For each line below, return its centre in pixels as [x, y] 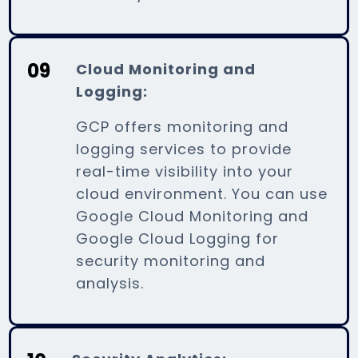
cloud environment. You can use [202, 193]
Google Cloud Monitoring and [193, 216]
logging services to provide [184, 149]
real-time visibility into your [185, 171]
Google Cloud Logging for [178, 238]
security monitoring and [171, 261]
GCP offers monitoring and [183, 126]
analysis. [110, 283]
